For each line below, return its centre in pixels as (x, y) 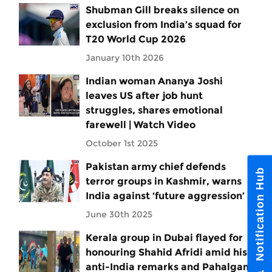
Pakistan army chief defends (156, 166)
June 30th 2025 (119, 214)
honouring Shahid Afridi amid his (166, 252)
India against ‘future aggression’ (165, 195)
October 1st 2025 (122, 143)
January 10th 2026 (125, 57)
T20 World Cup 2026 (136, 39)
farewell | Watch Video (141, 124)
